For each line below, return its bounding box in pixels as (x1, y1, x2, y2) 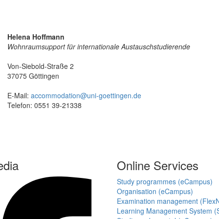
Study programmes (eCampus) (117, 176, 213, 187)
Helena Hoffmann (7, 32, 65, 42)
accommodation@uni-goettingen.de (31, 90, 141, 101)
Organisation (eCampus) (117, 186, 193, 197)
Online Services (117, 156, 198, 174)
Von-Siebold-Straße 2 (7, 61, 74, 71)
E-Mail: (7, 90, 31, 101)
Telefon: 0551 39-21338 (7, 100, 82, 110)
